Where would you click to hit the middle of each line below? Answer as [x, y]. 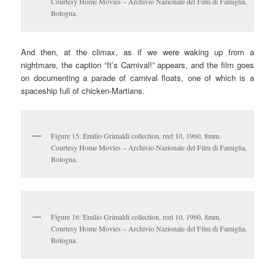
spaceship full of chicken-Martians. [83, 90]
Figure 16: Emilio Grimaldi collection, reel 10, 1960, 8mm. [136, 217]
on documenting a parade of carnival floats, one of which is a [137, 77]
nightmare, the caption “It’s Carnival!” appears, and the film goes [137, 64]
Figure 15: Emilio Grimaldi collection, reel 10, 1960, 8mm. [136, 135]
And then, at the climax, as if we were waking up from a [137, 52]
